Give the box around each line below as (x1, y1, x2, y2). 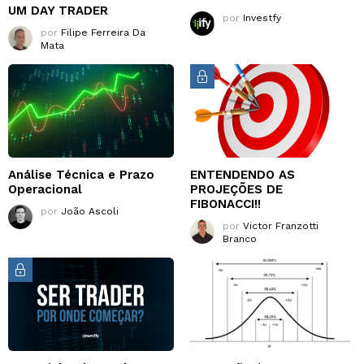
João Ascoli (61, 205, 119, 217)
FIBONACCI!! (190, 196, 261, 211)
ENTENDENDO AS (190, 167, 295, 182)
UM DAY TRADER (8, 2, 108, 18)
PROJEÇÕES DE (190, 181, 283, 197)
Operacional (8, 181, 82, 197)
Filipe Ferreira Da (61, 26, 145, 38)
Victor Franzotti (243, 219, 318, 232)
